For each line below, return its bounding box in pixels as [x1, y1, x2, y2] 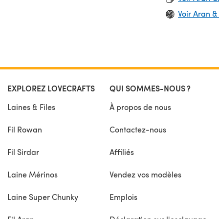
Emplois [109, 191, 137, 202]
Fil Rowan [7, 124, 42, 134]
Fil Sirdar [7, 146, 39, 157]
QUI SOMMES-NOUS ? [109, 82, 191, 94]
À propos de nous [109, 101, 171, 112]
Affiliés [109, 146, 134, 157]
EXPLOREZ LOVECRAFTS [7, 82, 95, 94]
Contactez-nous [109, 124, 166, 134]
